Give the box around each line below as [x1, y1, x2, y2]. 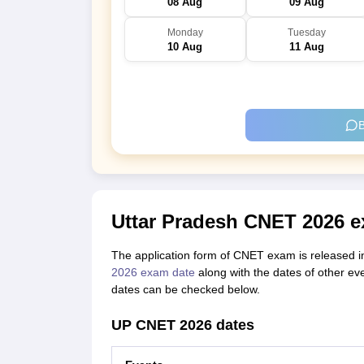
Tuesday [288, 27, 326, 39]
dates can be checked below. [110, 283, 260, 297]
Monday [167, 27, 203, 39]
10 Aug [167, 41, 202, 54]
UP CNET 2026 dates [110, 317, 254, 334]
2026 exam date [110, 266, 195, 279]
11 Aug [289, 41, 324, 54]
